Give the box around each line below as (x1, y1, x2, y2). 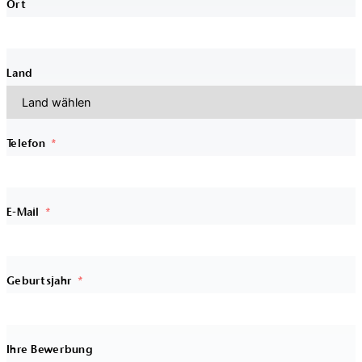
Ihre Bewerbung (6, 343, 93, 356)
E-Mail (6, 205, 40, 219)
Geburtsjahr (6, 274, 73, 288)
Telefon (6, 137, 46, 150)
